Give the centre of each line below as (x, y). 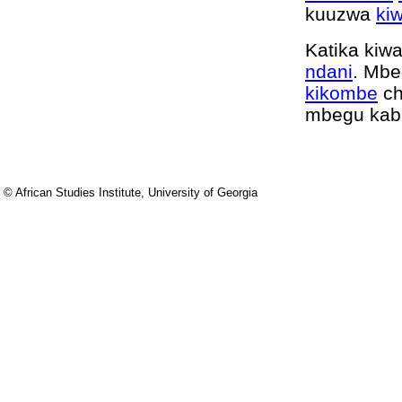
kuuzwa (341, 14)
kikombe (341, 93)
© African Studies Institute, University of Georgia (131, 192)
